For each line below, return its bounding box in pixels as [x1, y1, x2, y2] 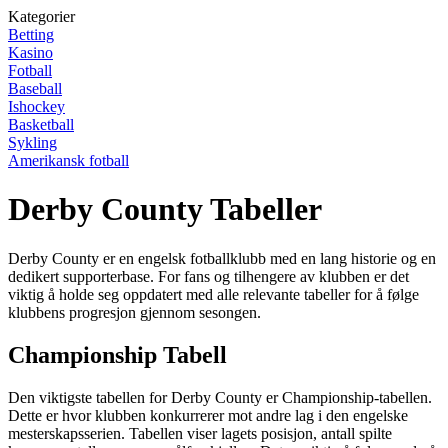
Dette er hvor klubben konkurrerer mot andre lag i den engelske [8, 406, 408, 424]
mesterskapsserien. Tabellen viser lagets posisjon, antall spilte [8, 424, 392, 442]
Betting [8, 26, 54, 43]
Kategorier [8, 8, 75, 25]
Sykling [8, 134, 57, 151]
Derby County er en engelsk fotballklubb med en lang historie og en [8, 249, 436, 267]
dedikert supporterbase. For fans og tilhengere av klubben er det [8, 267, 409, 285]
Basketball [8, 116, 74, 133]
